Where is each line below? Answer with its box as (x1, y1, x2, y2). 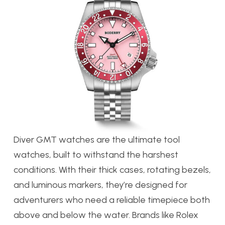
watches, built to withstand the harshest (14, 149, 178, 161)
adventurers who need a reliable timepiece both (14, 194, 210, 206)
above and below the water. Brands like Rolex (14, 209, 198, 221)
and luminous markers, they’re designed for (14, 179, 187, 191)
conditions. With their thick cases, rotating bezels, (14, 164, 211, 176)
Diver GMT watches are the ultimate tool (14, 134, 180, 146)
